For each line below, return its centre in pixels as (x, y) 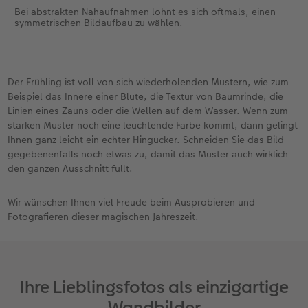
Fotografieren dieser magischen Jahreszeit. (103, 217)
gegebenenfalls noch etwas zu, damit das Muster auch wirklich (148, 154)
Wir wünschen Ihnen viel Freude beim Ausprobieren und (132, 202)
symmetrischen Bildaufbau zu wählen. (98, 23)
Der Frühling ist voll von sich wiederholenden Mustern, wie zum (148, 82)
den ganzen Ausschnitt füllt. (70, 169)
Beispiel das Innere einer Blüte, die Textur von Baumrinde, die (146, 97)
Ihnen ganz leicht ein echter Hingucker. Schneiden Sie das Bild (146, 140)
